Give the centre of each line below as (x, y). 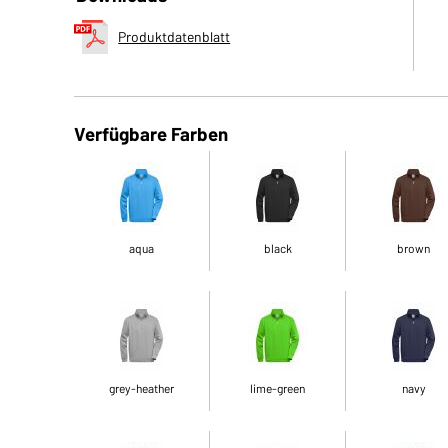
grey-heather (142, 388)
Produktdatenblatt (174, 36)
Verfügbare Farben (151, 133)
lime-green (278, 388)
